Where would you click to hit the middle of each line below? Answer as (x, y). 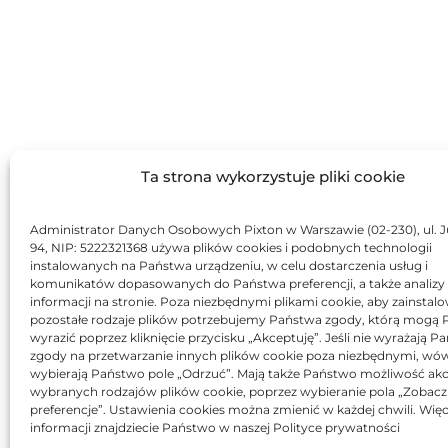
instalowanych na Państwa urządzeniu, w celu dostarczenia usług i (229, 265)
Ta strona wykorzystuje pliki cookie (272, 176)
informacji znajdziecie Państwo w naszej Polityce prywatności (215, 427)
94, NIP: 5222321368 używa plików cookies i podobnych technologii (231, 247)
